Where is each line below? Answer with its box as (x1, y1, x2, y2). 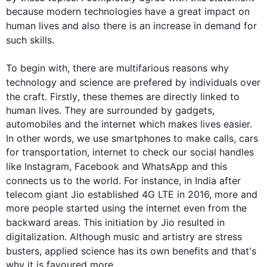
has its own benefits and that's (115, 245, 256, 257)
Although (70, 231, 110, 243)
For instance (124, 175, 179, 187)
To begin (6, 62, 45, 74)
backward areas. (6, 216, 83, 228)
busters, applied (6, 245, 81, 257)
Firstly (50, 91, 77, 103)
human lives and (6, 20, 82, 32)
